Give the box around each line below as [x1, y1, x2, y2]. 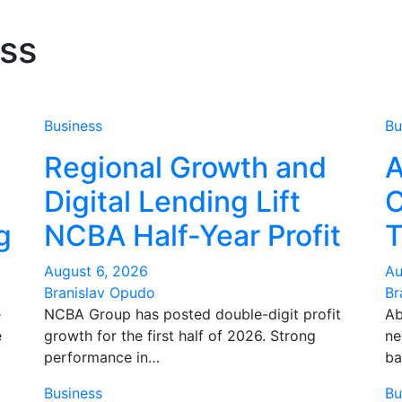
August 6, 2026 [44, 262, 148, 280]
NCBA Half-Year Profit [44, 218, 341, 253]
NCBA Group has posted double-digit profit [44, 305, 341, 323]
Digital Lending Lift [44, 184, 301, 219]
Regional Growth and [44, 150, 327, 185]
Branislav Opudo [44, 284, 155, 301]
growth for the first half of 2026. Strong [44, 327, 316, 345]
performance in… [44, 348, 160, 366]
